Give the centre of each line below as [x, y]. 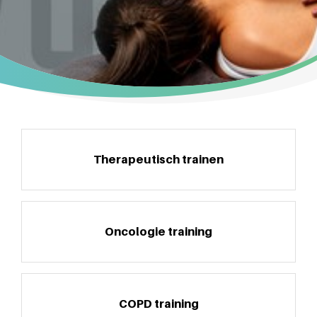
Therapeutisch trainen [158, 159]
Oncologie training [158, 231]
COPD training [158, 304]
